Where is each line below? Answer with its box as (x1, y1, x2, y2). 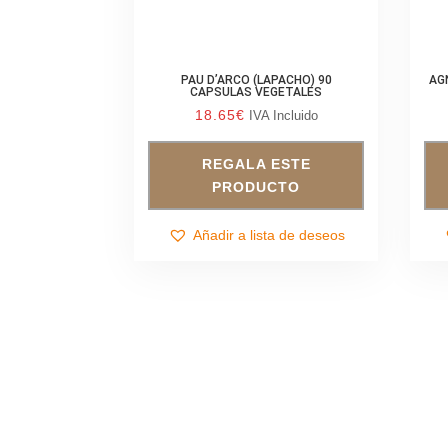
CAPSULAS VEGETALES (190, 84, 323, 99)
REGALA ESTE (201, 155, 311, 172)
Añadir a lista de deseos (192, 227, 345, 244)
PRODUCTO (212, 178, 301, 195)
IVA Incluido (248, 107, 318, 123)
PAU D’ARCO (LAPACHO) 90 (180, 72, 332, 87)
